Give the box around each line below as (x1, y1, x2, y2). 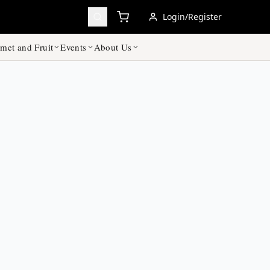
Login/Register (163, 11, 222, 22)
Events (60, 41, 87, 53)
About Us (93, 41, 132, 53)
